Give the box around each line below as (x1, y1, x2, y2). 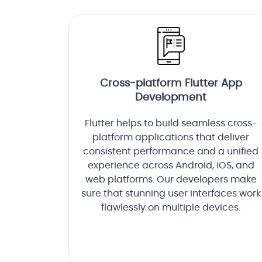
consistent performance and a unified (83, 147, 258, 157)
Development (135, 92, 206, 104)
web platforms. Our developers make (85, 175, 257, 185)
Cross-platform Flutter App (99, 78, 242, 89)
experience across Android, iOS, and (87, 161, 254, 171)
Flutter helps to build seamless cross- (84, 119, 257, 129)
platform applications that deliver (92, 133, 249, 143)
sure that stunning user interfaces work (81, 189, 261, 199)
